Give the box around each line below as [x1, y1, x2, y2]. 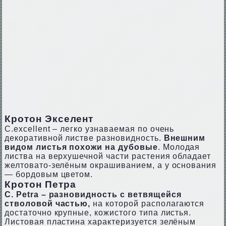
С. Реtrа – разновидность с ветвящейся [4, 190, 182, 199]
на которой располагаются [90, 199, 205, 208]
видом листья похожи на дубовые [4, 143, 158, 151]
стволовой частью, [4, 199, 91, 208]
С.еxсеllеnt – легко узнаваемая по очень [4, 125, 175, 133]
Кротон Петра [4, 179, 76, 190]
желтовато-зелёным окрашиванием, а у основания [4, 161, 217, 169]
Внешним [163, 134, 206, 142]
